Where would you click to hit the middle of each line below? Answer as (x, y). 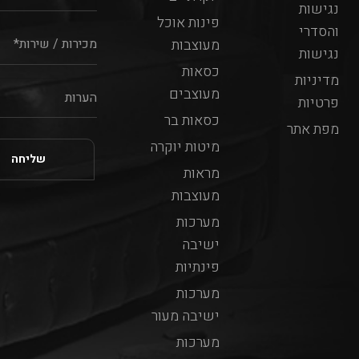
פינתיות (197, 267)
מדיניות (317, 81)
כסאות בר (192, 121)
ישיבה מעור (185, 316)
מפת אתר (313, 129)
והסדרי (319, 32)
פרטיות (319, 103)
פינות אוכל (188, 23)
